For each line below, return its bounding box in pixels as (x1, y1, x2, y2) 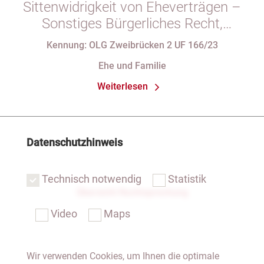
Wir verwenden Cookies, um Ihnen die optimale (26, 250, 219, 262)
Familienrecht (90, 32, 174, 48)
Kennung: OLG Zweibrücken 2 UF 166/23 (46, 39, 218, 51)
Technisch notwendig (41, 173, 141, 185)
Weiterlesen (97, 81, 148, 92)
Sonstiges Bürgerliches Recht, (41, 15, 223, 32)
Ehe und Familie (98, 60, 166, 71)
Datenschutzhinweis (26, 136, 123, 148)
